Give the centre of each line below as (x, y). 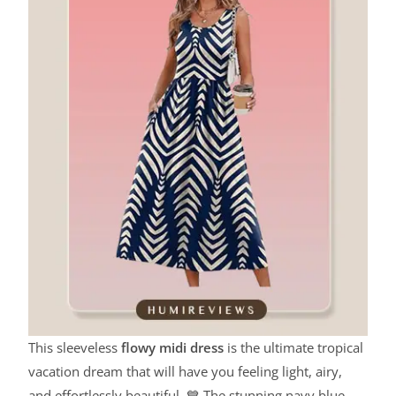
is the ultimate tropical (294, 348)
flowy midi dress (173, 348)
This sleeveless (75, 348)
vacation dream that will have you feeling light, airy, (186, 372)
